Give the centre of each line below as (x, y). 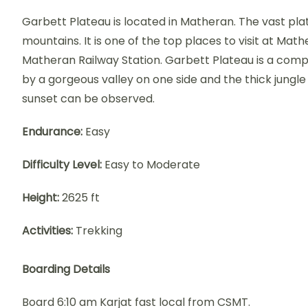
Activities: (47, 231)
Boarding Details (66, 269)
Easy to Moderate (151, 165)
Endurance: (52, 132)
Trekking (98, 231)
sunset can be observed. (88, 99)
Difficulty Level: (62, 165)
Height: (41, 198)
